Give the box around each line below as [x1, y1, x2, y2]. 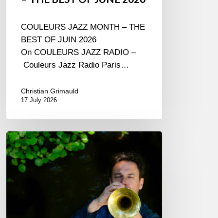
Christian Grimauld [21, 87, 79, 95]
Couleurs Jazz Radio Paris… [21, 60, 129, 70]
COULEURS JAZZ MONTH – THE [21, 22, 145, 32]
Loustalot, [6, 145, 42, 154]
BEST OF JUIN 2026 [21, 35, 97, 44]
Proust [6, 196, 30, 205]
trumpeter [6, 158, 41, 167]
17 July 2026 [21, 96, 57, 104]
